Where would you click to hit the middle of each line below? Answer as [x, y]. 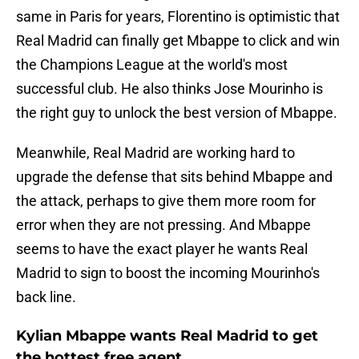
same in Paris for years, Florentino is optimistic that [178, 17]
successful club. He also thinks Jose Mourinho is [169, 89]
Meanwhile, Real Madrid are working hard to [155, 153]
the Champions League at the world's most [152, 65]
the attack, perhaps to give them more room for [166, 201]
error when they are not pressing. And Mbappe [163, 225]
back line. [46, 297]
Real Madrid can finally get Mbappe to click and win [178, 41]
